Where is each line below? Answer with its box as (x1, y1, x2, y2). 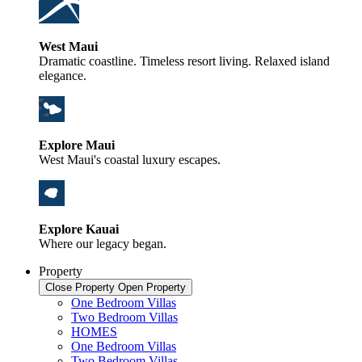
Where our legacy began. (39, 237, 166, 250)
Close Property (45, 281, 115, 293)
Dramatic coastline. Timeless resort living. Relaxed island (39, 54, 330, 68)
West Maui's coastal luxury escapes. (39, 153, 221, 166)
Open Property (118, 281, 186, 293)
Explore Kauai (39, 222, 119, 236)
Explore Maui (39, 138, 115, 152)
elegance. (39, 69, 86, 82)
